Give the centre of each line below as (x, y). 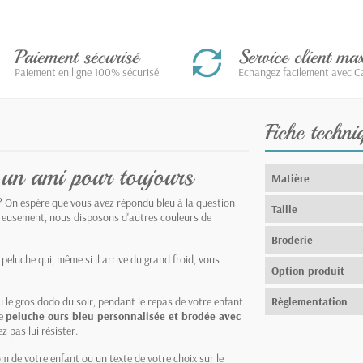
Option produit (308, 270)
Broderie (293, 239)
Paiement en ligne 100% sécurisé (87, 72)
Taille (285, 209)
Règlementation (310, 301)
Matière (291, 178)
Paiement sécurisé (77, 56)
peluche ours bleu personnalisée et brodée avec (123, 316)
